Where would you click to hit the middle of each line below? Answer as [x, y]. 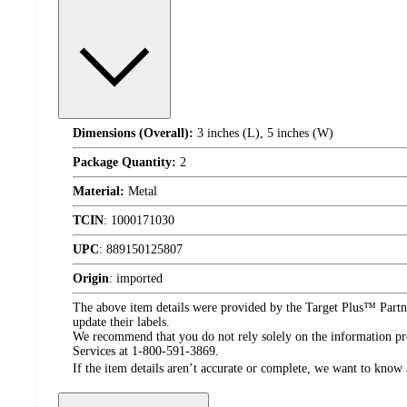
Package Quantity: [124, 162]
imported [139, 278]
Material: [99, 191]
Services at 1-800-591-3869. [146, 351]
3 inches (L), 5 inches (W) [263, 133]
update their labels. [121, 322]
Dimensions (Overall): [133, 133]
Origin [91, 278]
